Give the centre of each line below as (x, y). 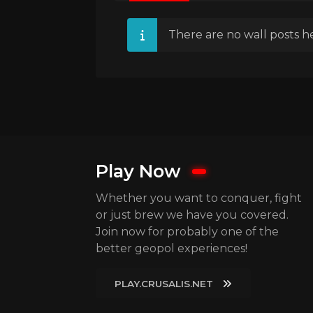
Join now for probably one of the (187, 232)
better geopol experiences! (172, 249)
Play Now (138, 171)
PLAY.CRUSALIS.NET (164, 283)
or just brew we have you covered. (192, 215)
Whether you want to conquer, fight (199, 198)
